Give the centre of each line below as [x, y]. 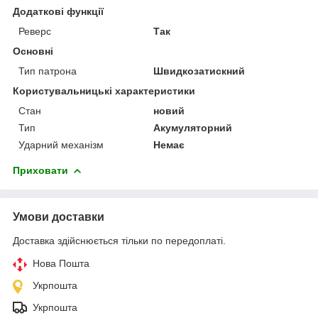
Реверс [35, 31]
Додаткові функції [58, 11]
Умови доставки [59, 216]
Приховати [40, 170]
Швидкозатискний [199, 71]
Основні [33, 51]
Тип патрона [48, 71]
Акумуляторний [193, 127]
